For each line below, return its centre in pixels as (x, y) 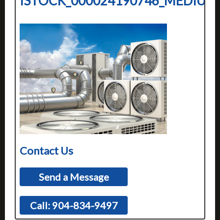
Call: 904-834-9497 (74, 205)
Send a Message (74, 177)
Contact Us (46, 150)
